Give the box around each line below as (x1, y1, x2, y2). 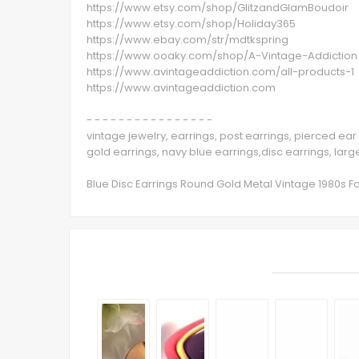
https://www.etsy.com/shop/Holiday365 (87, 16, 296, 31)
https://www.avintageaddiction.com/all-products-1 (87, 64, 354, 79)
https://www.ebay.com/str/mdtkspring (87, 32, 288, 47)
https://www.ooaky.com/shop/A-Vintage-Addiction (87, 48, 357, 63)
